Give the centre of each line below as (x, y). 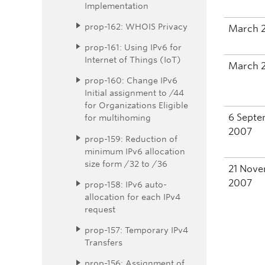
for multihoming (118, 118)
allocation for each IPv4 (132, 196)
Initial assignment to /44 (134, 93)
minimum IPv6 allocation (135, 151)
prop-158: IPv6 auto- (126, 184)
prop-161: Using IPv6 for (133, 47)
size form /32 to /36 (126, 163)
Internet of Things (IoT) (133, 60)
